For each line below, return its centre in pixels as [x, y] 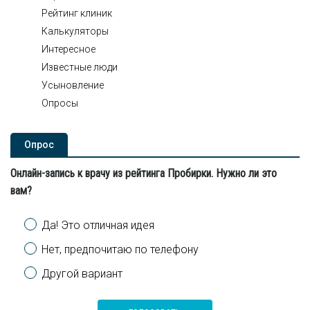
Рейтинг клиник [77, 13]
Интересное [69, 49]
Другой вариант [82, 274]
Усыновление [73, 85]
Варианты [51, 222]
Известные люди [80, 67]
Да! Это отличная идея [98, 225]
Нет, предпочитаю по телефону [120, 249]
